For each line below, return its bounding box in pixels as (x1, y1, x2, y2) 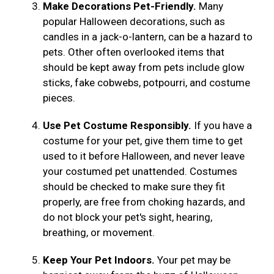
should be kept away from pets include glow (43, 61, 245, 74)
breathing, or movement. (43, 226, 160, 239)
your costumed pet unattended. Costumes (43, 165, 237, 178)
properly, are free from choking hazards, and (43, 196, 245, 209)
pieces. (43, 92, 80, 105)
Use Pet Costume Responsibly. (43, 119, 191, 132)
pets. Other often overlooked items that (43, 46, 224, 59)
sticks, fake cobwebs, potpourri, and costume (43, 76, 250, 89)
